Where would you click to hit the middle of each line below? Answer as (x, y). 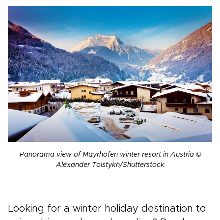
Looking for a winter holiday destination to (107, 208)
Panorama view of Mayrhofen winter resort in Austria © (110, 154)
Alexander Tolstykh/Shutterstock (110, 165)
